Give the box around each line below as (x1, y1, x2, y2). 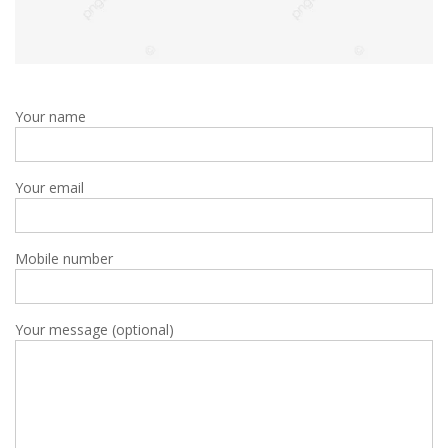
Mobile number (15, 249, 113, 268)
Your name (15, 107, 86, 126)
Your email (15, 178, 84, 197)
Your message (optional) (15, 320, 174, 339)
